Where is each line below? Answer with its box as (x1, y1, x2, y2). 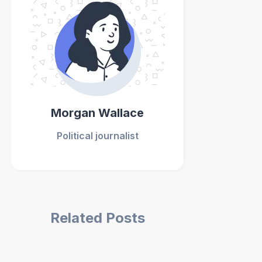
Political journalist (56, 130, 139, 142)
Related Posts (50, 209, 145, 226)
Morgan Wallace (51, 106, 144, 120)
